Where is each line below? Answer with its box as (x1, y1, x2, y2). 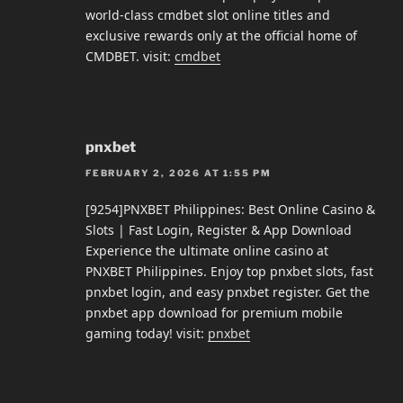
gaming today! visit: (85, 324, 208, 342)
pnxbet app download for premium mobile (85, 303, 343, 321)
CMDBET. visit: (85, 48, 175, 66)
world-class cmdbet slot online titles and (85, 6, 330, 24)
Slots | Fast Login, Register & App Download (85, 220, 352, 238)
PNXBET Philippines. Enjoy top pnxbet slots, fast (85, 262, 373, 280)
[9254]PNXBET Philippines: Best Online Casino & (85, 200, 375, 218)
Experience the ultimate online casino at (85, 241, 328, 259)
